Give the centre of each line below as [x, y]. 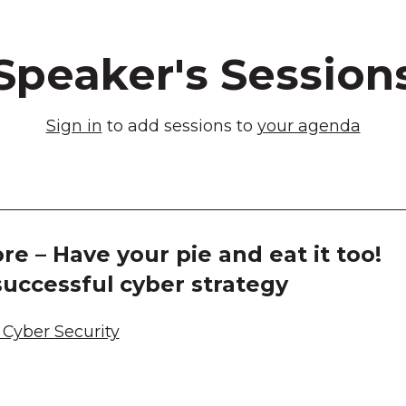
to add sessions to [179, 126]
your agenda [309, 126]
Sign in [74, 126]
